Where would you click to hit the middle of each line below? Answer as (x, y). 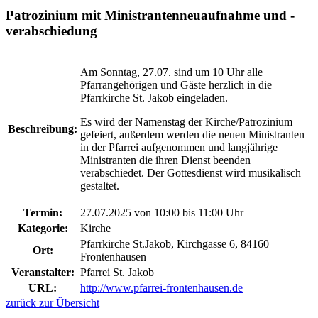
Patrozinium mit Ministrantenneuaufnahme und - (150, 15)
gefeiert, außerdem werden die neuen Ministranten (192, 134)
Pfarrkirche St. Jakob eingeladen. (154, 97)
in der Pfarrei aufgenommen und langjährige (179, 147)
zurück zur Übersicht (53, 302)
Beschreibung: (43, 128)
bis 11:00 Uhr (212, 212)
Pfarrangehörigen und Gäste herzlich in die (176, 84)
